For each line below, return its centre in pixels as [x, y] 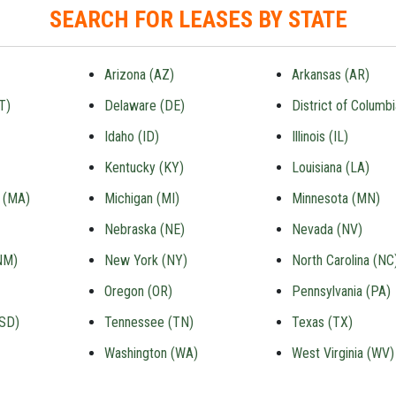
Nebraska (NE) [144, 229]
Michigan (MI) [141, 198]
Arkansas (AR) [331, 75]
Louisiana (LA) [331, 168]
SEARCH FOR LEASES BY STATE [198, 19]
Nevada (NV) [327, 229]
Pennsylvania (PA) [342, 291]
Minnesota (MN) [336, 198]
